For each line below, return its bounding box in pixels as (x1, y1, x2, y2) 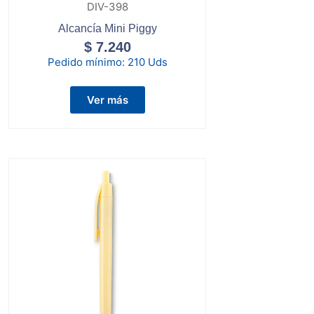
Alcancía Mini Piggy (57, 22, 157, 34)
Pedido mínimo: (47, 55, 128, 69)
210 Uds (127, 55, 168, 69)
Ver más (86, 93, 128, 107)
